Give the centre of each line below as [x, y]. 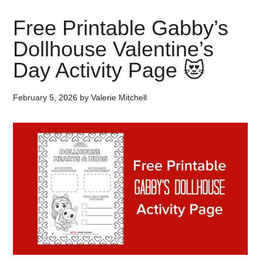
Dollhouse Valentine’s [114, 49]
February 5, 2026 [45, 97]
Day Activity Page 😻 [109, 70]
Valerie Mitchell [119, 97]
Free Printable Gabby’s [121, 28]
